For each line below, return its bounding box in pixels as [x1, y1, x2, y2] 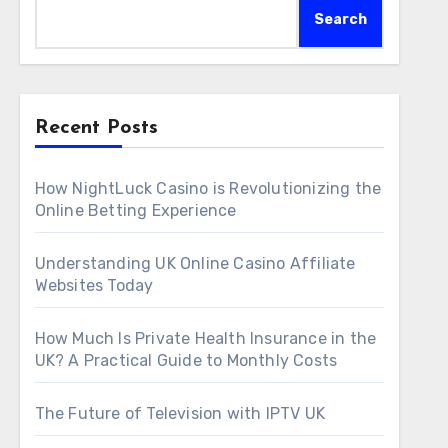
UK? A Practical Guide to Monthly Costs [34, 351, 338, 370]
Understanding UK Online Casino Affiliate [34, 254, 356, 273]
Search [313, 11, 367, 28]
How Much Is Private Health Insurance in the [34, 329, 377, 348]
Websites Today [34, 276, 154, 295]
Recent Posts [34, 118, 158, 138]
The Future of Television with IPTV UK [34, 404, 326, 423]
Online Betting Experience [34, 201, 237, 220]
